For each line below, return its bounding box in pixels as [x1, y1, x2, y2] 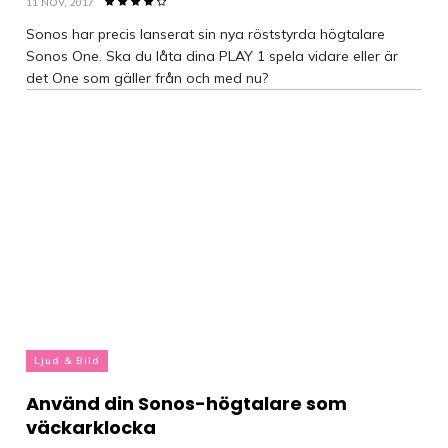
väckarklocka [26, 415, 156, 440]
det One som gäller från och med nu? [26, 69, 268, 87]
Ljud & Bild [34, 354, 100, 367]
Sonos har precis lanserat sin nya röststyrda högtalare [26, 25, 385, 43]
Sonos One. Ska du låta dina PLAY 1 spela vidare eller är [26, 47, 398, 65]
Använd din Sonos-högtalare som [26, 391, 347, 416]
